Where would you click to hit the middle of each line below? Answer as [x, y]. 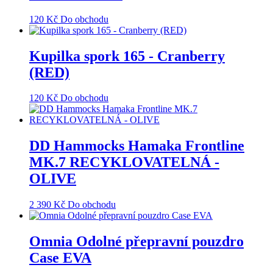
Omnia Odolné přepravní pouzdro [136, 242]
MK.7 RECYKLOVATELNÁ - [124, 162]
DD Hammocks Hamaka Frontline [137, 146]
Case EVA [60, 258]
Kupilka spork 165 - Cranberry [127, 56]
